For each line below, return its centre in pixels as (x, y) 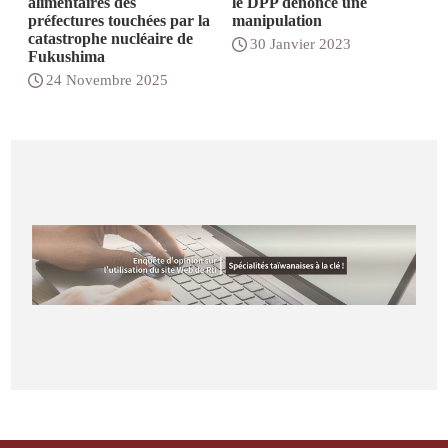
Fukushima (67, 56)
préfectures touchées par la (119, 20)
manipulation (276, 20)
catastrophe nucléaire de (111, 38)
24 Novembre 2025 (107, 80)
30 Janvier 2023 (300, 44)
